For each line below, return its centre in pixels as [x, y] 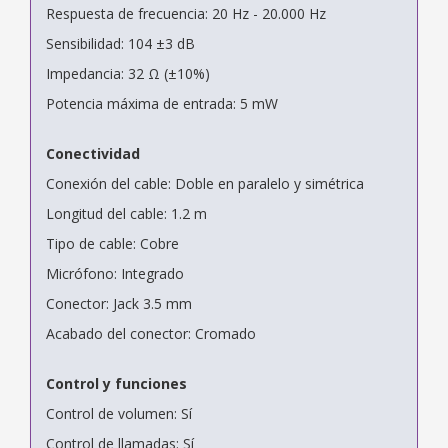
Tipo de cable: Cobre [112, 243]
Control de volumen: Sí [119, 413]
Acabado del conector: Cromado [151, 333]
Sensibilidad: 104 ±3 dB [120, 43]
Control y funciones [116, 383]
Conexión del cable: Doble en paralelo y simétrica [205, 183]
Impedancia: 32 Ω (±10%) [128, 73]
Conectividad [93, 153]
